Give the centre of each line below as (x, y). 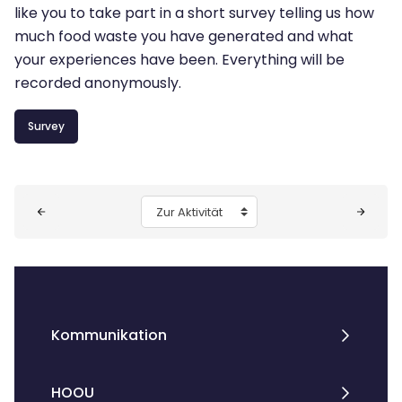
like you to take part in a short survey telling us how (194, 13)
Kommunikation (109, 335)
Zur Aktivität (184, 210)
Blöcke (50, 200)
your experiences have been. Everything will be (179, 60)
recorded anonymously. (98, 83)
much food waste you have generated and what (184, 36)
